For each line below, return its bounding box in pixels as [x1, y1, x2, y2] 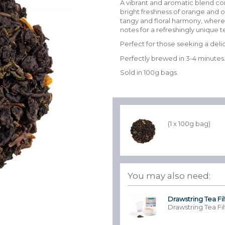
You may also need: [128, 170, 210, 181]
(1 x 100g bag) [168, 119, 210, 128]
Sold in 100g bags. [120, 68, 178, 77]
